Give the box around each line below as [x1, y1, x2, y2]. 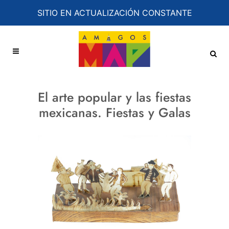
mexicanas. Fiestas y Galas [38, 103, 191, 122]
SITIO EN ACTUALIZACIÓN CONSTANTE [37, 8, 192, 18]
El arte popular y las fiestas [38, 88, 191, 107]
